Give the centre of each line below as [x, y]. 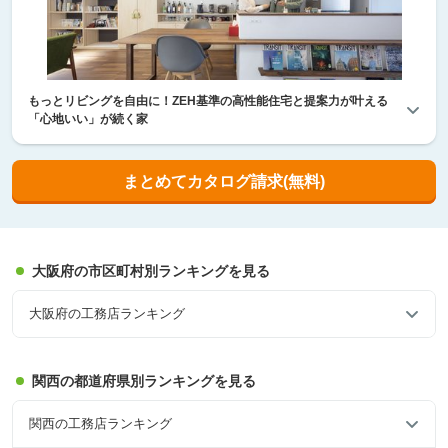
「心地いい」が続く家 [88, 118]
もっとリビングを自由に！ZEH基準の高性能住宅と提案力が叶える [208, 100]
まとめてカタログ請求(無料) [224, 181]
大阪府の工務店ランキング [107, 314]
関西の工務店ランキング [100, 424]
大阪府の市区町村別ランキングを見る [151, 270]
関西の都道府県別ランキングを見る [144, 380]
